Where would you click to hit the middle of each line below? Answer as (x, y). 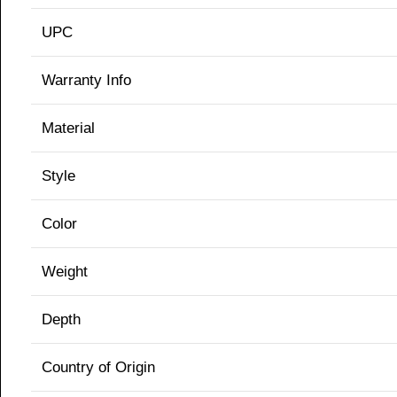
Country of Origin (98, 368)
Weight (65, 272)
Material (68, 128)
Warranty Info (86, 81)
